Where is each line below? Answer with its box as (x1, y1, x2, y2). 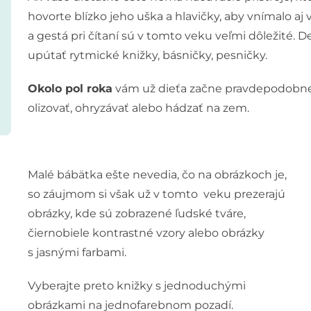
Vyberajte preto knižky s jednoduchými (27, 278, 246, 292)
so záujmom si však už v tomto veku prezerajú (27, 187, 285, 201)
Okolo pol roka (27, 81, 112, 95)
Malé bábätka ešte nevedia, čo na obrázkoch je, (27, 167, 287, 181)
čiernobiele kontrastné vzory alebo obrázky (27, 226, 264, 239)
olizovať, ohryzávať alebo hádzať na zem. (27, 101, 249, 115)
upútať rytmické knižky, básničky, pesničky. (27, 48, 267, 62)
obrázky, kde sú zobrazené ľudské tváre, (27, 206, 246, 220)
